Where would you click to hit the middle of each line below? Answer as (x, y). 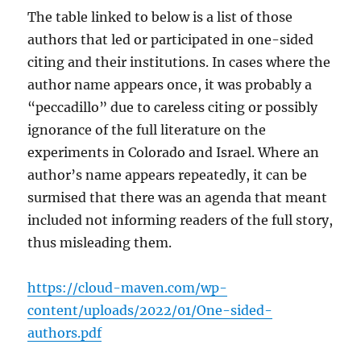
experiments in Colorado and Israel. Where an (174, 152)
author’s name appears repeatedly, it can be (168, 175)
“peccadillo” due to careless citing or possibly (173, 107)
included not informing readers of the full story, (180, 220)
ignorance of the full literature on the (147, 130)
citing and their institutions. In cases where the (179, 62)
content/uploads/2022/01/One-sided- (150, 310)
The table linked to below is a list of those (160, 17)
